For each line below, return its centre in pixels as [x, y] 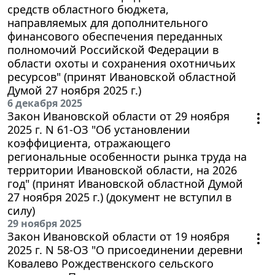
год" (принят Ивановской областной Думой [125, 184]
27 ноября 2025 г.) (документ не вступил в [119, 197]
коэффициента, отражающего [89, 143]
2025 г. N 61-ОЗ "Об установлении [99, 130]
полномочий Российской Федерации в [113, 50]
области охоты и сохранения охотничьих [122, 64]
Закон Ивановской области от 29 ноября [118, 116]
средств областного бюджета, [88, 10]
